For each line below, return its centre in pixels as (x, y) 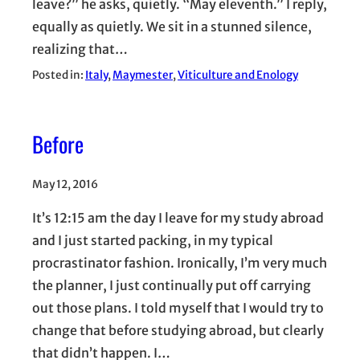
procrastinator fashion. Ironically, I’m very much (180, 262)
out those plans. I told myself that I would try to (178, 307)
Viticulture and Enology (238, 76)
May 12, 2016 (65, 184)
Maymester (143, 76)
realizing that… (80, 49)
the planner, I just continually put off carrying (172, 285)
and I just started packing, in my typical (153, 240)
